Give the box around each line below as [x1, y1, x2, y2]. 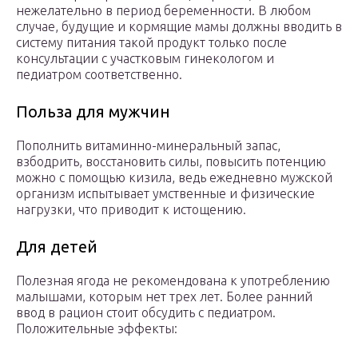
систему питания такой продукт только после [16, 35, 287, 50]
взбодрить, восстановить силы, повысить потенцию [16, 154, 326, 169]
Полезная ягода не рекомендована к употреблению [16, 273, 330, 288]
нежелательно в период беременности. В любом [16, 3, 311, 18]
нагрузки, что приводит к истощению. [16, 202, 246, 217]
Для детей [16, 237, 97, 257]
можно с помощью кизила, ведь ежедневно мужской [16, 170, 332, 185]
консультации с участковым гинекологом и [16, 51, 274, 66]
